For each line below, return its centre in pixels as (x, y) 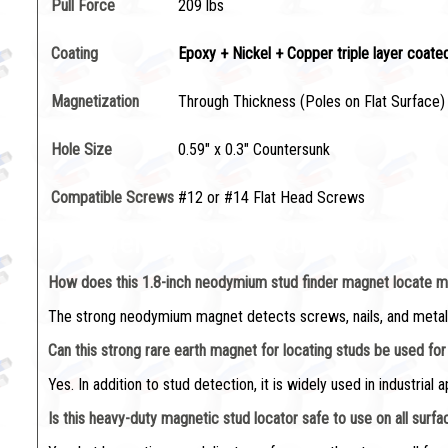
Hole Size (81, 149)
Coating (74, 53)
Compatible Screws (112, 197)
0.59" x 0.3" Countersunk (254, 149)
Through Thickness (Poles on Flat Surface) (311, 101)
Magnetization (95, 101)
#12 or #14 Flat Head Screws (271, 197)
